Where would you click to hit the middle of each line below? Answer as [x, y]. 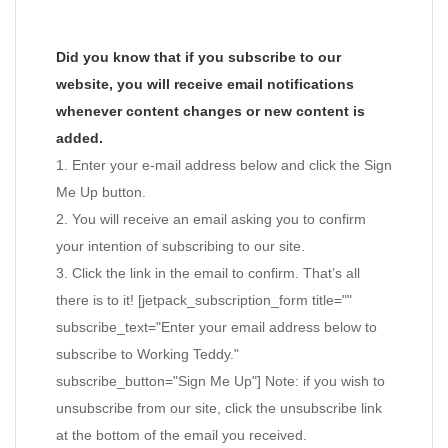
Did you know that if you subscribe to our [198, 57]
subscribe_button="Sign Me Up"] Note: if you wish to [220, 381]
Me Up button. [101, 192]
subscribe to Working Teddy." [147, 354]
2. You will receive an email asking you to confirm [211, 219]
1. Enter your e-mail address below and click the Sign [224, 165]
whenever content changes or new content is [210, 111]
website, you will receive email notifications [205, 84]
